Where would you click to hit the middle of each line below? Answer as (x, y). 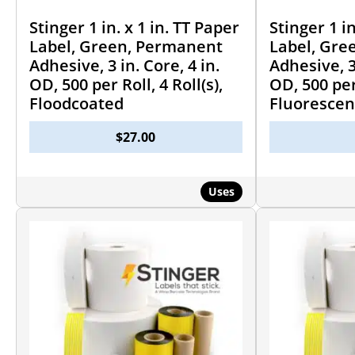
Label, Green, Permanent (126, 46)
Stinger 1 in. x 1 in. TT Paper (134, 27)
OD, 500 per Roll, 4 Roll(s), (126, 84)
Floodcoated (76, 103)
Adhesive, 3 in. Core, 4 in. (124, 65)
